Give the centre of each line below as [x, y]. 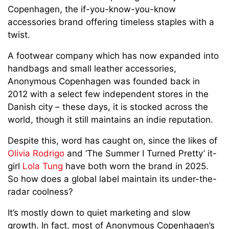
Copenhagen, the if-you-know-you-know [92, 9]
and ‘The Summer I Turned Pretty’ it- [141, 154]
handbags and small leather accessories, [92, 69]
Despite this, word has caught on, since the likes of [112, 141]
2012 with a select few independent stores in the [108, 94]
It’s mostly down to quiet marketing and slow [99, 213]
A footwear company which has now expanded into [113, 56]
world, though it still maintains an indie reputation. [110, 120]
